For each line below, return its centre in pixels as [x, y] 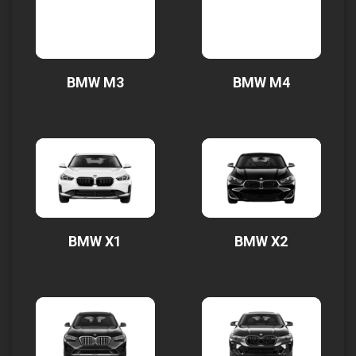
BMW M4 [261, 82]
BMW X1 [95, 241]
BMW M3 [95, 82]
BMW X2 [261, 241]
